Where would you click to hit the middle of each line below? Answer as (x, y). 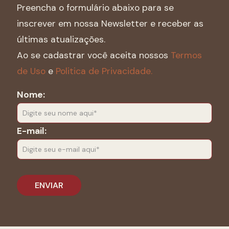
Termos (186, 55)
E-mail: (32, 131)
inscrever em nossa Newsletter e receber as (110, 24)
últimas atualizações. (61, 39)
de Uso (31, 71)
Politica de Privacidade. (104, 71)
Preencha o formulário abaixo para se (95, 8)
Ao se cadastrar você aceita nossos (94, 55)
